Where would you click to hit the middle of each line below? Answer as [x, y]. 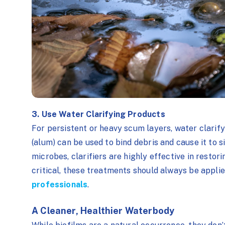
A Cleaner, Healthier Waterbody [104, 211]
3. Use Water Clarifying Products [99, 114]
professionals [60, 184]
